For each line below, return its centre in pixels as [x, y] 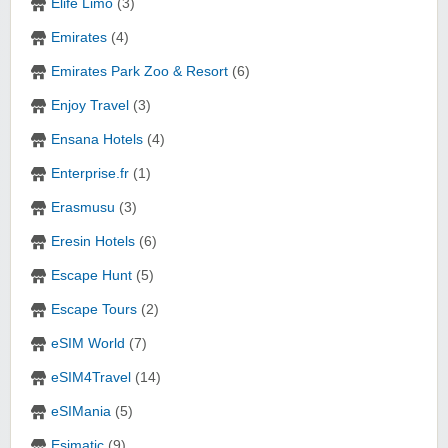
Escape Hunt [91, 276]
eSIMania [81, 412]
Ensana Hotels [97, 140]
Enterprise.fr [90, 174]
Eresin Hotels [93, 242]
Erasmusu [83, 208]
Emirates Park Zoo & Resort [139, 72]
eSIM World [88, 344]
